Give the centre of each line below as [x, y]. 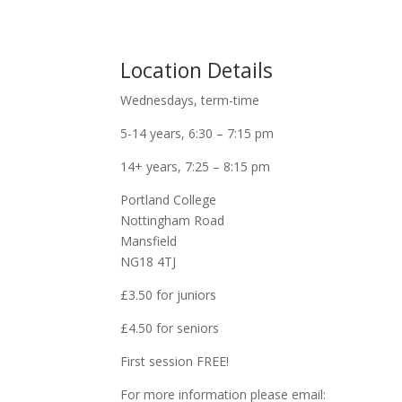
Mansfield [149, 240]
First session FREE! [175, 361]
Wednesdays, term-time [190, 100]
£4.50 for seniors [170, 328]
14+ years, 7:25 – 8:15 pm [196, 166]
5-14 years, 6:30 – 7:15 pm [197, 133]
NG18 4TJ [149, 261]
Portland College [169, 199]
